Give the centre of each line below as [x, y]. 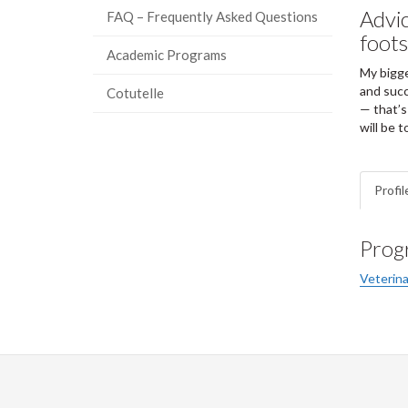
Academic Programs [167, 55]
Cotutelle [135, 93]
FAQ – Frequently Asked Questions [212, 16]
